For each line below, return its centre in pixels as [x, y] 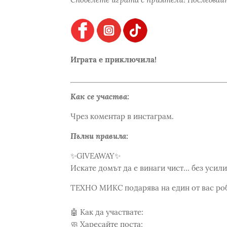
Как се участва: [100, 96]
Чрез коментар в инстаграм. [122, 116]
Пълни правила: [99, 136]
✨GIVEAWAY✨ [95, 156]
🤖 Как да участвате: [107, 212]
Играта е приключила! [113, 60]
